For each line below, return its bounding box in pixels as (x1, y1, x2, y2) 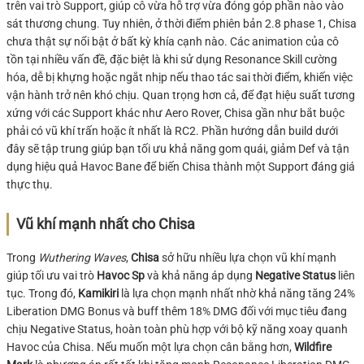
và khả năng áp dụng (147, 268, 255, 282)
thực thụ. (6, 177, 53, 191)
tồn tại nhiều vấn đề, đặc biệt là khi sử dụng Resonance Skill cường (6, 52, 337, 66)
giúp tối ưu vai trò (6, 268, 97, 282)
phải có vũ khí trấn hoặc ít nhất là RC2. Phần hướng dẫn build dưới (6, 123, 338, 137)
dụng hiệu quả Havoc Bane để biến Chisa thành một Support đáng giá (6, 159, 355, 173)
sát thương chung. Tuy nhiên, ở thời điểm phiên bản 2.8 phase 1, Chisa (6, 16, 357, 30)
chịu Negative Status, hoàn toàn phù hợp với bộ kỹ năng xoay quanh (6, 322, 348, 336)
